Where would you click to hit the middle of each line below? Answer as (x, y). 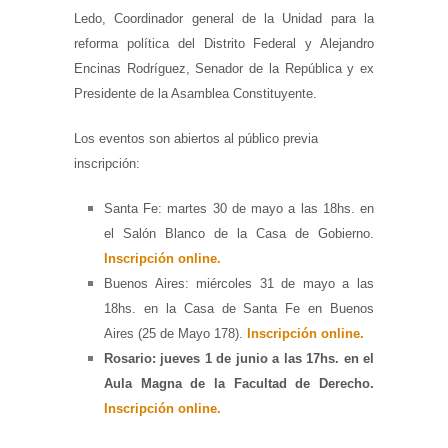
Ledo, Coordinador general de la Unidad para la (224, 18)
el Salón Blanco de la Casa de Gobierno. (239, 233)
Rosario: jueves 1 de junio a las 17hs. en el (239, 358)
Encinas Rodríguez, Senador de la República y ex (224, 68)
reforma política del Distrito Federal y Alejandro (224, 43)
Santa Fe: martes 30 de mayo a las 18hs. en (239, 208)
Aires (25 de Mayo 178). (173, 333)
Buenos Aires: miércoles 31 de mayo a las (239, 283)
